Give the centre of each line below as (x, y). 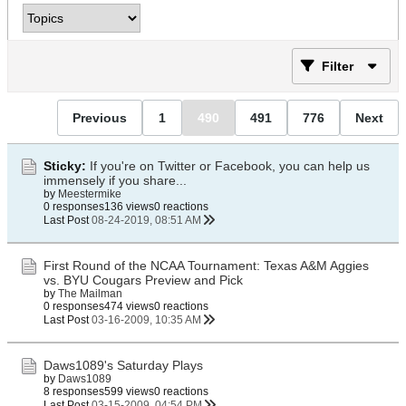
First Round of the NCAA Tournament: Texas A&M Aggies (206, 266)
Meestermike (90, 194)
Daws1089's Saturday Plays (123, 365)
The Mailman (90, 294)
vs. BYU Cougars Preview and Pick (143, 280)
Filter (338, 66)
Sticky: (65, 166)
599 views (129, 391)
